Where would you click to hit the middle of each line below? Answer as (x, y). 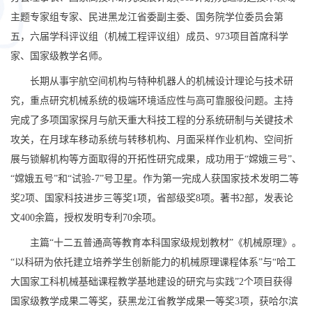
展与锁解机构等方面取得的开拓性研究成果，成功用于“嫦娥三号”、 (156, 159)
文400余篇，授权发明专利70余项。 (86, 218)
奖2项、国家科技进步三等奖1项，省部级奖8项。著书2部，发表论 (152, 198)
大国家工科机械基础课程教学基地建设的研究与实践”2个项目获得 (151, 282)
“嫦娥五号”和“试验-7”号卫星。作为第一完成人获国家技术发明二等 (155, 179)
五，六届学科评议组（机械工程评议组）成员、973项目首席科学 (149, 37)
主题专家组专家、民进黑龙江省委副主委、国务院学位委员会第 (147, 17)
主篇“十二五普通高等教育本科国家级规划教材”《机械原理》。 (166, 243)
